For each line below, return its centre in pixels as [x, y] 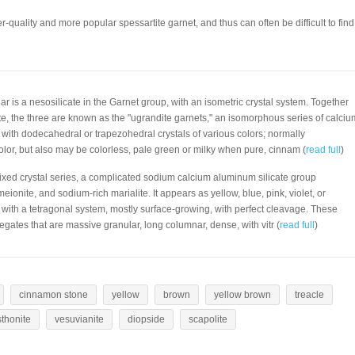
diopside [146, 319]
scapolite [208, 319]
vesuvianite [79, 319]
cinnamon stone [53, 295]
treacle [309, 295]
